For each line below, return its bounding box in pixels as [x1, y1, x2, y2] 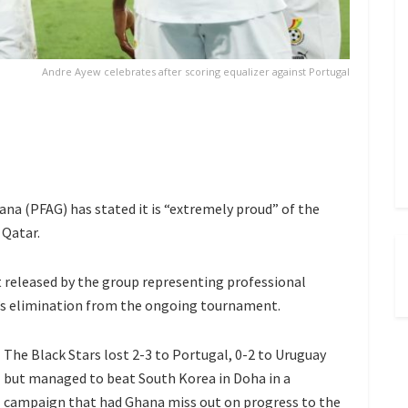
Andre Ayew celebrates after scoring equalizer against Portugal [42, 64, 350, 78]
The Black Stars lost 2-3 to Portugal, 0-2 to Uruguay [4, 344, 326, 363]
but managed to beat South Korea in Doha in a [4, 368, 291, 387]
